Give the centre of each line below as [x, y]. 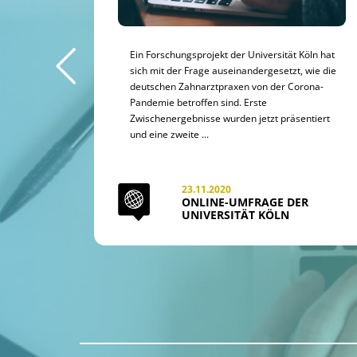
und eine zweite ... [169, 134]
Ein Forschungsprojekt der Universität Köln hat [232, 55]
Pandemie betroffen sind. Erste [198, 102]
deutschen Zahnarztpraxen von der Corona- [227, 86]
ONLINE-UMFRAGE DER [245, 203]
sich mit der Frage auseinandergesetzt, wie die [233, 71]
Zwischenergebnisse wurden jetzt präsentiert [230, 118]
